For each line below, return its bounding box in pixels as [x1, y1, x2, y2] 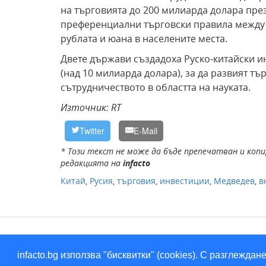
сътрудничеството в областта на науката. [61, 81, 251, 94]
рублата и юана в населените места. [61, 32, 227, 45]
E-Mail [133, 125, 157, 137]
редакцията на [61, 157, 123, 169]
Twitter [79, 125, 104, 137]
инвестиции [160, 175, 210, 186]
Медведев [214, 175, 255, 186]
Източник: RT [61, 101, 121, 114]
